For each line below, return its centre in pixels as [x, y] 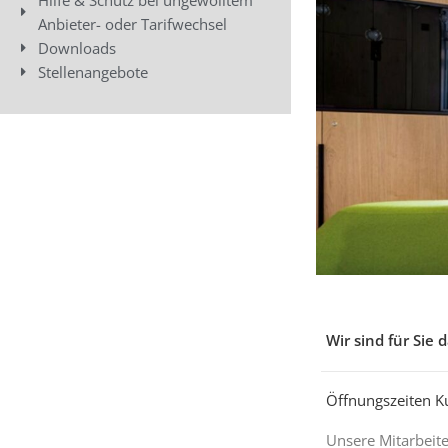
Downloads [76, 47]
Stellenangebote [92, 71]
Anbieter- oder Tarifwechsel [132, 23]
